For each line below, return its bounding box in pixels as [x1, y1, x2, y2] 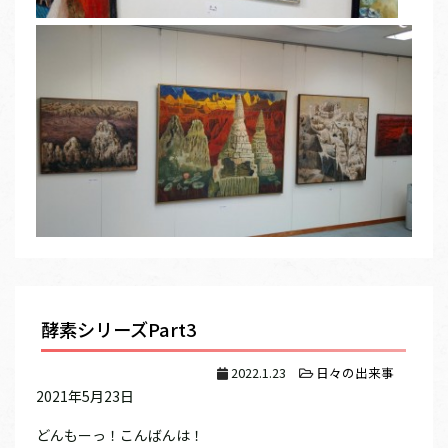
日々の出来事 [316, 363, 395, 383]
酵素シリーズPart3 [41, 316, 197, 343]
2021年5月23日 [36, 386, 134, 407]
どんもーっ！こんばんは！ [36, 425, 204, 446]
